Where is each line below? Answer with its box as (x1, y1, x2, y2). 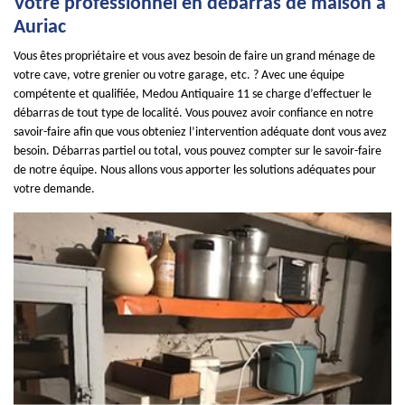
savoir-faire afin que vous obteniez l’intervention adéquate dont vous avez (14, 126, 387, 139)
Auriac (14, 17, 66, 38)
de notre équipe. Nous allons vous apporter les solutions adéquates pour (14, 164, 376, 177)
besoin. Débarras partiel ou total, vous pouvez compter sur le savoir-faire (14, 145, 381, 158)
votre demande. (14, 183, 95, 196)
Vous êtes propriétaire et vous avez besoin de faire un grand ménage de (14, 50, 375, 63)
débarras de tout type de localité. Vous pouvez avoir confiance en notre (14, 107, 373, 120)
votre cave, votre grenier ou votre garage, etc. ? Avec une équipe (14, 69, 344, 82)
